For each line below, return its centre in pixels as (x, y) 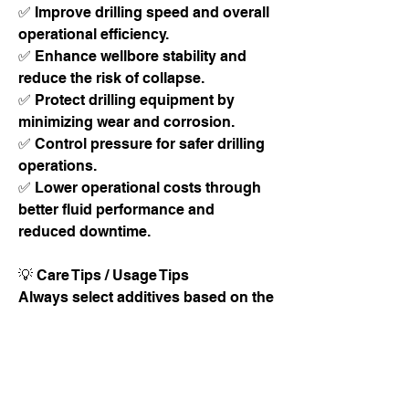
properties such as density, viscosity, (145, 385)
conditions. (57, 341)
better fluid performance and (116, 210)
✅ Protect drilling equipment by (126, 100)
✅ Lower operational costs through (140, 188)
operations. (58, 166)
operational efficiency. (94, 34)
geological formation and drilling (130, 319)
